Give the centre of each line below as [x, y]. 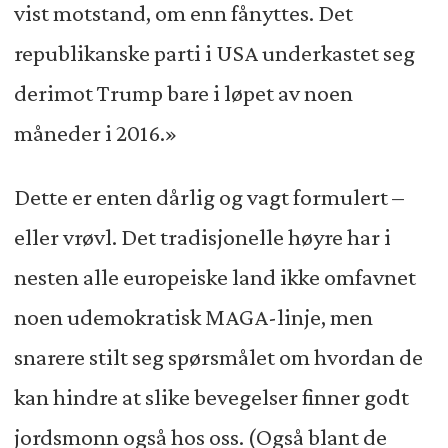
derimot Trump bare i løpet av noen [183, 93]
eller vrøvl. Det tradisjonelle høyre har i [202, 236]
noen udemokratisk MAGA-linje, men [193, 316]
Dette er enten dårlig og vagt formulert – [208, 196]
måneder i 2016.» [95, 133]
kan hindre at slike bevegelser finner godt [211, 396]
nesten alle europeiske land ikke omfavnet [214, 276]
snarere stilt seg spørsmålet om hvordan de [218, 356]
